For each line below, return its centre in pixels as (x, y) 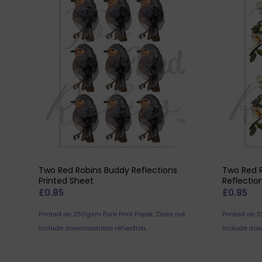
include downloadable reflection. (93, 228)
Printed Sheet (66, 180)
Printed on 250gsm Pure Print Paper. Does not (112, 214)
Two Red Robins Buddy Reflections (108, 170)
